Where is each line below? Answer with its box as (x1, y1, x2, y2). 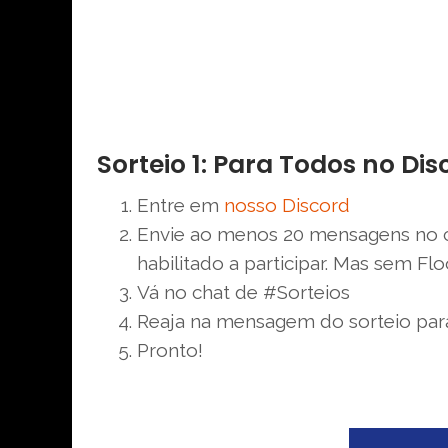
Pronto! (137, 338, 203, 361)
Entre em (137, 193, 224, 216)
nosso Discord (224, 193, 350, 216)
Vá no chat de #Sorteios (137, 280, 350, 303)
